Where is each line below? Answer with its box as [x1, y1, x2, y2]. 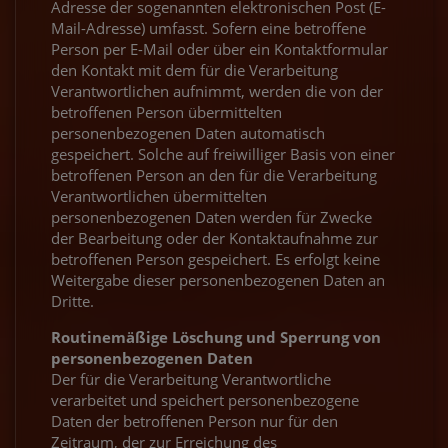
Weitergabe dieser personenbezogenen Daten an [51, 269, 385, 290]
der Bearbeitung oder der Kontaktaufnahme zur [51, 227, 378, 248]
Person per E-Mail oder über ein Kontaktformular [51, 38, 388, 59]
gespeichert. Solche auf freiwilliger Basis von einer [51, 143, 395, 164]
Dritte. [51, 290, 94, 311]
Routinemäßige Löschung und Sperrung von [51, 326, 381, 347]
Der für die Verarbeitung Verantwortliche [51, 368, 331, 389]
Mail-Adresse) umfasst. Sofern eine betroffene [51, 17, 366, 38]
